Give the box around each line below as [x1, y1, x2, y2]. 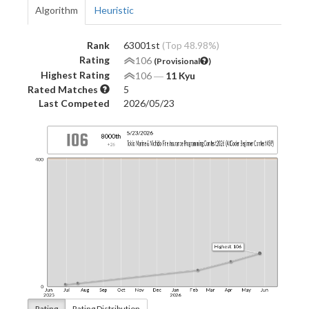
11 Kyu [166, 69, 195, 81]
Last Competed [39, 97, 110, 109]
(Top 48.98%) [162, 39, 219, 51]
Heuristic [94, 3, 134, 16]
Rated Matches [28, 83, 100, 95]
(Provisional [154, 55, 200, 66]
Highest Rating [41, 68, 110, 81]
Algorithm [35, 3, 78, 16]
